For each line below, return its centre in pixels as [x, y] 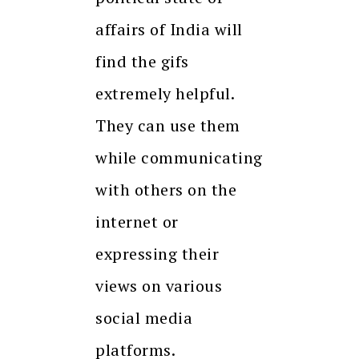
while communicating [179, 158]
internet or [137, 222]
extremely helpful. [165, 94]
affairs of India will [169, 30]
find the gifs [142, 62]
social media [144, 318]
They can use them [168, 126]
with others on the [166, 190]
